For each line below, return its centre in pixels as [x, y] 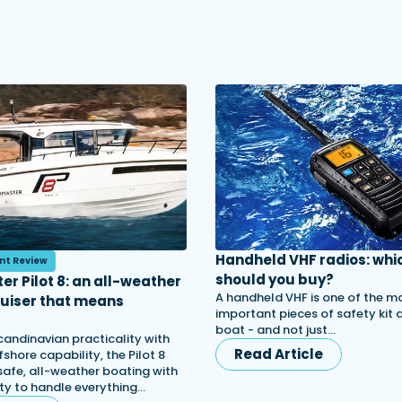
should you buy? [275, 280]
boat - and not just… [275, 330]
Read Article [279, 354]
